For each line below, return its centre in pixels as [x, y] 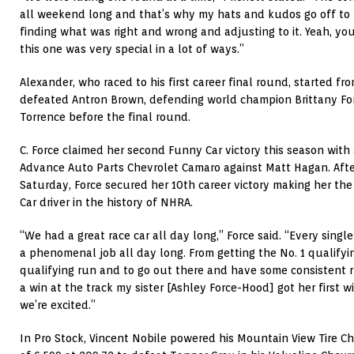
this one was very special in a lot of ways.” [132, 49]
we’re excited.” [58, 305]
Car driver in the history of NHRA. [106, 203]
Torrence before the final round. [105, 117]
